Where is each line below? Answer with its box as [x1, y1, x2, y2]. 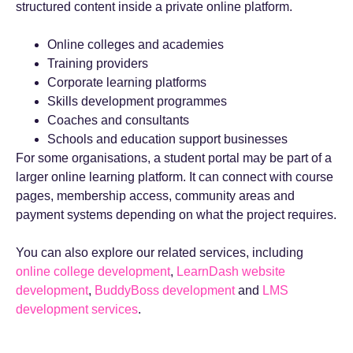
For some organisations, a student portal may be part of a [16, 151, 332, 165]
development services [16, 303, 138, 316]
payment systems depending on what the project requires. [16, 208, 336, 221]
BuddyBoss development [95, 284, 235, 297]
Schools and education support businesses [47, 132, 288, 146]
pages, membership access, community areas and [16, 189, 295, 203]
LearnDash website [176, 265, 285, 278]
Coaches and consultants [47, 113, 189, 127]
